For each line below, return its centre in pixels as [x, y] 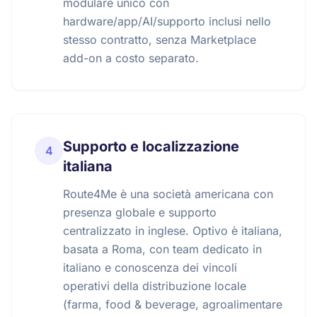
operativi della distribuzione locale [155, 286]
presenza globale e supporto [140, 212]
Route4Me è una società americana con [168, 194]
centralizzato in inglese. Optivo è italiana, [173, 231]
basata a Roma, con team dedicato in [162, 249]
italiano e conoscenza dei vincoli [150, 267]
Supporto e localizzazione [151, 146]
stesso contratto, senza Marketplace [160, 40]
